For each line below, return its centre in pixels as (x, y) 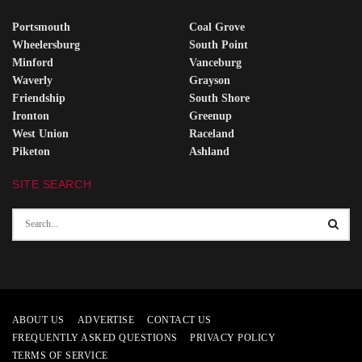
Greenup (210, 116)
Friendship (39, 98)
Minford (33, 62)
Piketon (31, 151)
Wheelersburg (46, 44)
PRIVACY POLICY (233, 337)
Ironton (31, 116)
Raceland (212, 133)
